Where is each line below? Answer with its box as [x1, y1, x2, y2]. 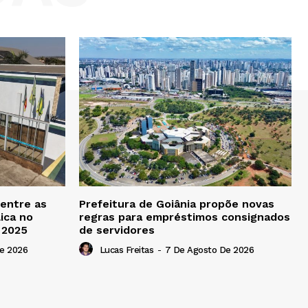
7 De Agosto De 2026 [164, 244, 254, 255]
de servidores [79, 223, 155, 236]
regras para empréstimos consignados [79, 210, 290, 223]
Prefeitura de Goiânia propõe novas [79, 197, 274, 210]
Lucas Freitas [99, 244, 153, 255]
